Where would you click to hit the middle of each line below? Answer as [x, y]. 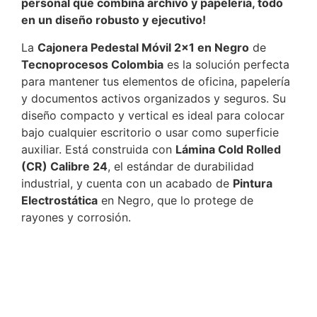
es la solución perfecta [226, 64]
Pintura [253, 183]
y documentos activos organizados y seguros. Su [154, 98]
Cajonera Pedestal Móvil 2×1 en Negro [143, 47]
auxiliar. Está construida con [98, 149]
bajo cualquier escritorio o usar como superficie [150, 132]
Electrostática [59, 200]
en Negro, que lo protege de [175, 200]
